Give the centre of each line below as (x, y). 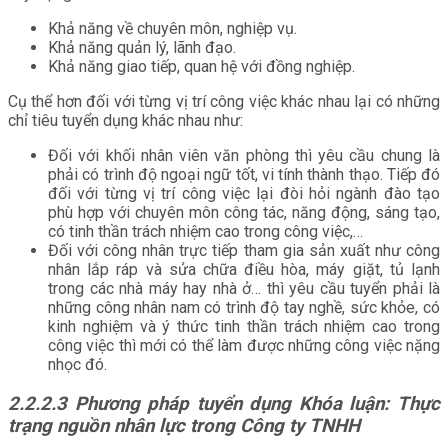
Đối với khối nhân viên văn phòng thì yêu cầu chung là (244, 156)
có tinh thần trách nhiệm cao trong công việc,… (205, 232)
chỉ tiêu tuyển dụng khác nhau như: (125, 121)
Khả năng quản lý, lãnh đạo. (142, 48)
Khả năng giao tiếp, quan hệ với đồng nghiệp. (201, 67)
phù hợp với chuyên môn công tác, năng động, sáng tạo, (244, 213)
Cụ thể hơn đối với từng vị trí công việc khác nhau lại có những (224, 102)
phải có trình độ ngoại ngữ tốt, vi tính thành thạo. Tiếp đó (244, 175)
